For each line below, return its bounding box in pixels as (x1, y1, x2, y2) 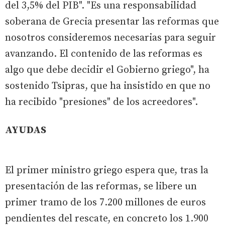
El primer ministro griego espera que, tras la (5, 164, 208, 177)
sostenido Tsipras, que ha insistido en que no (5, 79, 210, 92)
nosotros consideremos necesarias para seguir (5, 31, 216, 44)
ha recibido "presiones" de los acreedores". (5, 95, 198, 108)
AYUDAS (5, 124, 46, 137)
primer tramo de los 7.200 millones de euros (5, 196, 206, 209)
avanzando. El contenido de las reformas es (5, 47, 202, 60)
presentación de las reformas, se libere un (5, 180, 197, 193)
